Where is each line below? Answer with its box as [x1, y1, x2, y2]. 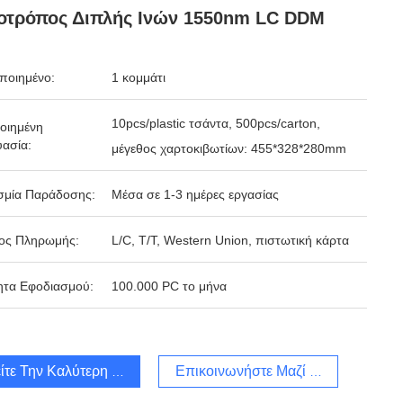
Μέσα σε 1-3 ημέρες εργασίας [112, 187, 279, 201]
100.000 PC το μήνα [112, 279, 227, 293]
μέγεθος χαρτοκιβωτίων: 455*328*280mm [112, 141, 346, 156]
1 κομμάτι [112, 70, 166, 85]
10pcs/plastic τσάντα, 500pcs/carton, [112, 116, 320, 130]
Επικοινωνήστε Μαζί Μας [175, 363, 336, 379]
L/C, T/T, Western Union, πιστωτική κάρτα [112, 233, 349, 247]
